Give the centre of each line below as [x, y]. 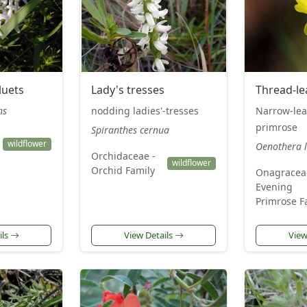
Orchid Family [123, 171]
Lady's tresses [128, 90]
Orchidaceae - [123, 156]
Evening [274, 187]
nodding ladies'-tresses [145, 111]
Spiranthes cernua [130, 130]
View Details [149, 235]
